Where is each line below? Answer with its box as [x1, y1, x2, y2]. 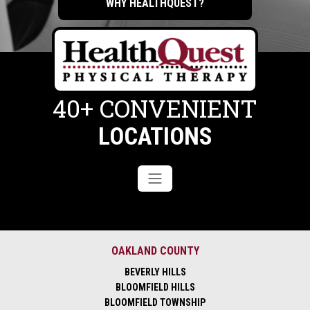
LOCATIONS [98, 122, 212, 152]
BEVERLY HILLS [124, 266, 186, 278]
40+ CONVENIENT [53, 92, 257, 125]
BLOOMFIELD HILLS [115, 282, 195, 293]
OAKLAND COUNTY [111, 244, 199, 258]
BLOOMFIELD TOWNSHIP [104, 297, 206, 309]
